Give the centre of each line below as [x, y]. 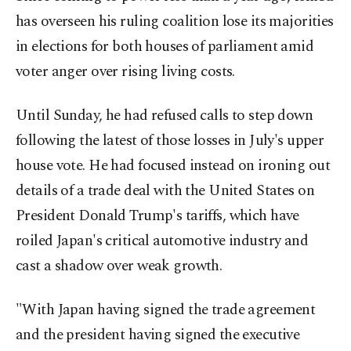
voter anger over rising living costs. [125, 72]
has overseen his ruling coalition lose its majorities [175, 22]
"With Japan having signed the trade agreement [166, 310]
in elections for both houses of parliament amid [165, 47]
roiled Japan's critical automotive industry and [162, 241]
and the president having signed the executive [158, 335]
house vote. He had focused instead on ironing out [173, 166]
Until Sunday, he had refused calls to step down [165, 116]
